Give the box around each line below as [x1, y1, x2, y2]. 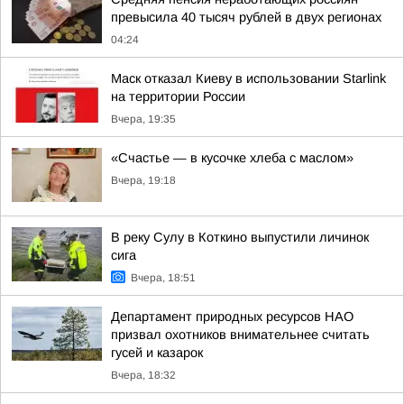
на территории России [111, 89, 245, 104]
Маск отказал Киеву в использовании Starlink [111, 71, 386, 86]
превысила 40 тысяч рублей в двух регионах [111, 10, 381, 24]
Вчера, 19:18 [111, 174, 176, 187]
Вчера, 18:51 [131, 271, 196, 284]
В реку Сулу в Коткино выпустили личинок [111, 230, 369, 244]
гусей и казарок [111, 345, 203, 360]
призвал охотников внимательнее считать [111, 327, 370, 342]
